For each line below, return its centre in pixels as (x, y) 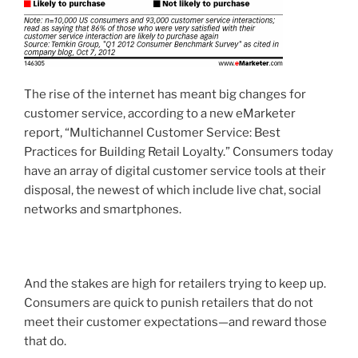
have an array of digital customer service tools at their (175, 171)
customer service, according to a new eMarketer (160, 113)
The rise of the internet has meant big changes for (165, 94)
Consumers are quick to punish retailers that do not (169, 302)
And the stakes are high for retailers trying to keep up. (175, 283)
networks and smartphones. (103, 209)
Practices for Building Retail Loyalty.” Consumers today (179, 151)
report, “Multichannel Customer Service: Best (152, 132)
